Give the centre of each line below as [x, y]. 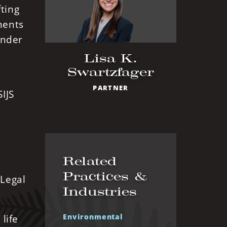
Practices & [105, 177]
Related [90, 161]
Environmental [93, 217]
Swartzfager [111, 72]
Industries [100, 192]
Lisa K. [111, 59]
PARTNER [111, 88]
